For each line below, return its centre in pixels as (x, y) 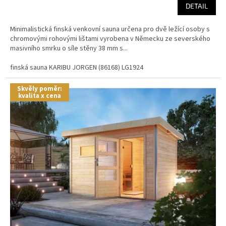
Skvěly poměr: (40, 89)
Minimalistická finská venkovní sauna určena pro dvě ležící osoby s (110, 30)
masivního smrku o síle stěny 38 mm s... (69, 49)
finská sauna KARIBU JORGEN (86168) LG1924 (77, 68)
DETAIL (197, 6)
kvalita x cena (40, 96)
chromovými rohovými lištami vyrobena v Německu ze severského (110, 39)
